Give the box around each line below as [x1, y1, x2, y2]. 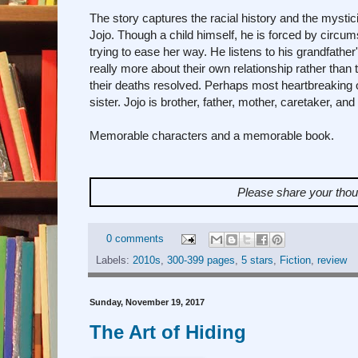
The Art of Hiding [89, 321, 246, 344]
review [317, 255, 347, 267]
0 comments [105, 233, 164, 245]
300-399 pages [167, 255, 235, 267]
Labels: [96, 255, 133, 267]
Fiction [280, 255, 311, 267]
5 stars [241, 255, 273, 267]
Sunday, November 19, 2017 [89, 297, 205, 308]
